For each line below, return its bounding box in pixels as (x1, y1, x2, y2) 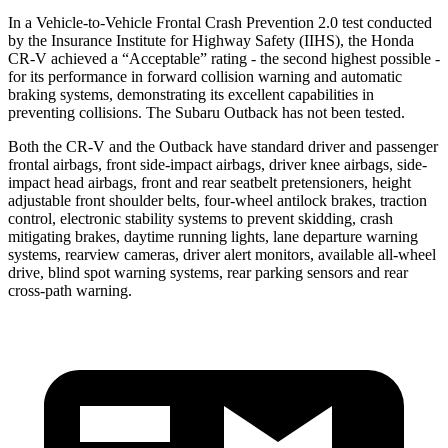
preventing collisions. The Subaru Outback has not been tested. (8, 103, 405, 121)
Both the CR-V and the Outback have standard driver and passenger (8, 137, 438, 155)
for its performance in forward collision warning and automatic (8, 67, 402, 85)
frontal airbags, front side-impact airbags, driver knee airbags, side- (8, 155, 427, 173)
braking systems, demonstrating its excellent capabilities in (8, 85, 374, 103)
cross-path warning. (8, 281, 132, 299)
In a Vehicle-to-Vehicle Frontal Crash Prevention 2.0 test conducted (8, 13, 432, 31)
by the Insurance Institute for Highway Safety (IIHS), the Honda (8, 31, 414, 49)
